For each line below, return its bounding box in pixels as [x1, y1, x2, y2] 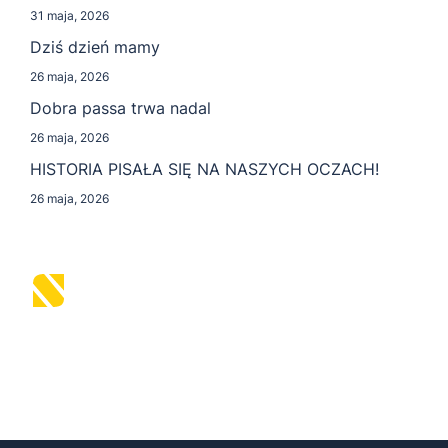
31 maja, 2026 [30, 7, 109, 23]
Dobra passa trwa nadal [30, 97, 211, 118]
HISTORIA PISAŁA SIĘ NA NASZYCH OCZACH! [30, 158, 379, 179]
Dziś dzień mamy [30, 36, 160, 57]
